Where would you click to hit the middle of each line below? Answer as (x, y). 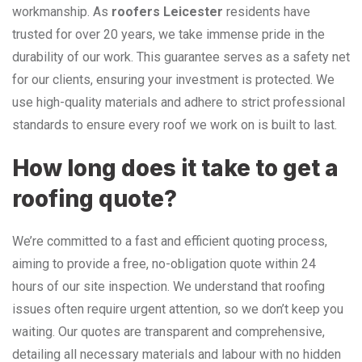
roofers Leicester (167, 11)
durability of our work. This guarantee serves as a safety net (181, 57)
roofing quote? (95, 198)
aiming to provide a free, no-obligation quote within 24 (164, 263)
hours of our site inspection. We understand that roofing (168, 286)
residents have (267, 11)
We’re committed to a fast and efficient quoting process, (170, 241)
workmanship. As (62, 11)
